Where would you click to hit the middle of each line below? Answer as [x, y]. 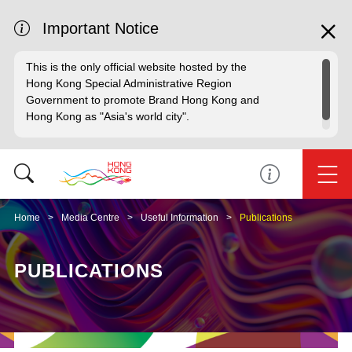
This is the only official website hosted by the [136, 67]
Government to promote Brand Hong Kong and [143, 100]
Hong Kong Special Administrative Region [129, 83]
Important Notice [101, 28]
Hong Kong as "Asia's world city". [108, 116]
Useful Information [180, 218]
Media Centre [90, 218]
